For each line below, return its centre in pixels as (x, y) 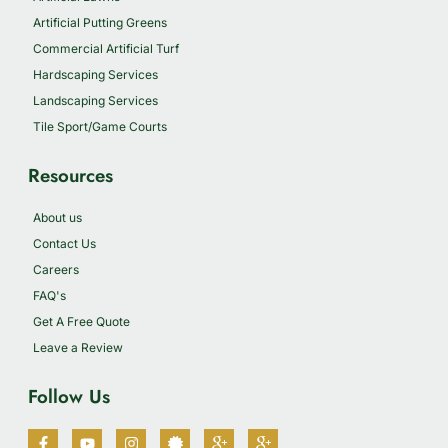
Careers (56, 269)
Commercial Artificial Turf (106, 48)
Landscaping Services (95, 100)
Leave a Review (78, 347)
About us (57, 217)
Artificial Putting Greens (100, 22)
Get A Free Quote (81, 321)
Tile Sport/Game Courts (100, 126)
